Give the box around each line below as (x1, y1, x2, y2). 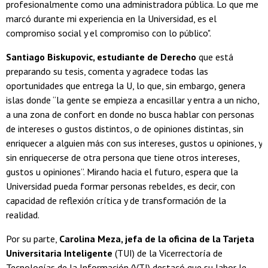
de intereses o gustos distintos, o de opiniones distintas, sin (6, 123, 243, 135)
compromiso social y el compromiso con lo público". (6, 27, 211, 39)
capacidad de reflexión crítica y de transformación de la (6, 194, 226, 207)
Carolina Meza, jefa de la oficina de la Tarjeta (59, 233, 254, 245)
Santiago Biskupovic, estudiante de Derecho (6, 51, 196, 63)
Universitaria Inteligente (6, 247, 115, 260)
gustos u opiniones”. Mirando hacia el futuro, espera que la (6, 166, 238, 178)
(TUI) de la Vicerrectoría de (115, 247, 223, 260)
